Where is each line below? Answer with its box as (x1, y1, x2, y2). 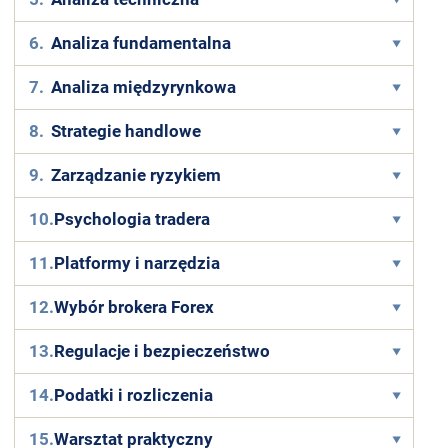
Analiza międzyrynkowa (51, 77, 237, 97)
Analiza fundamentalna (51, 33, 232, 53)
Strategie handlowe (51, 121, 202, 141)
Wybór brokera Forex (54, 297, 215, 317)
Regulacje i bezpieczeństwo (54, 341, 271, 361)
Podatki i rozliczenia (54, 385, 214, 405)
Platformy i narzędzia (54, 253, 221, 273)
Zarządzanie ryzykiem (51, 165, 222, 185)
